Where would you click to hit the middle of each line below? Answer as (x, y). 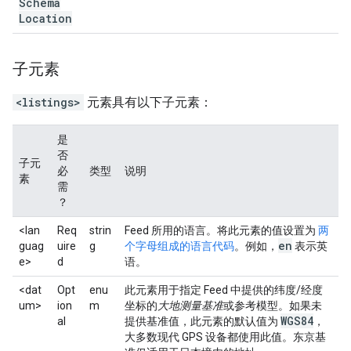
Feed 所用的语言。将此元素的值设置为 (220, 230)
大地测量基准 (190, 306)
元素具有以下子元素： (148, 102)
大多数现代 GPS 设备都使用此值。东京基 (225, 337)
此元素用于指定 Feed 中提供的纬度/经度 (224, 290)
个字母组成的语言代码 (179, 246)
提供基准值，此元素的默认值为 (203, 321)
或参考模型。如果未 (273, 306)
